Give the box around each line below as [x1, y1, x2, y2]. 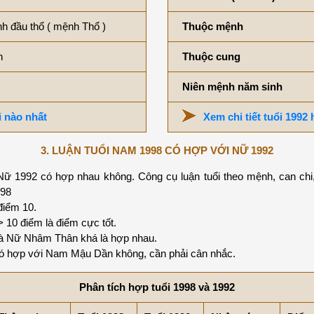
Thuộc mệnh [182, 20, 243, 32]
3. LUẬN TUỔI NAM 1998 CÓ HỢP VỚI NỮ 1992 [41, 144, 273, 156]
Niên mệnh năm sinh [182, 80, 282, 93]
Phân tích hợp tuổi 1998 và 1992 [79, 280, 235, 293]
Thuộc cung [182, 50, 240, 62]
